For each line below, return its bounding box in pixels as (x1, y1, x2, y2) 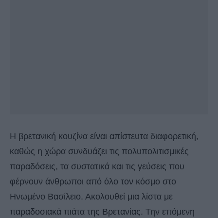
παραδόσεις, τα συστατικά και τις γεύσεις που (10, 162, 184, 172)
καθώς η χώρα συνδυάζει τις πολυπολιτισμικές (10, 146, 189, 157)
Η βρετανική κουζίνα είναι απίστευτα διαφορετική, (10, 131, 199, 142)
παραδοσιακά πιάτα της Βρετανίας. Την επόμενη (10, 207, 195, 217)
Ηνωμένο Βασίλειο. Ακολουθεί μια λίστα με (10, 192, 173, 202)
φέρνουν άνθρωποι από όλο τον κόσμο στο (10, 177, 176, 187)
